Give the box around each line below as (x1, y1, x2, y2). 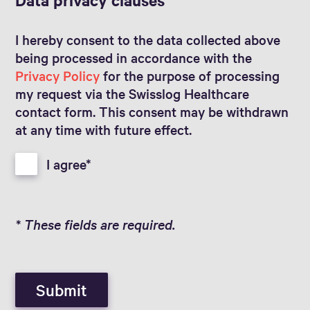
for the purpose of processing (100, 66, 280, 84)
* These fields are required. (15, 215, 176, 234)
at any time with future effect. (15, 120, 192, 138)
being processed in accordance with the (15, 48, 253, 66)
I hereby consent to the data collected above (15, 30, 281, 48)
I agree (46, 155, 86, 174)
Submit (36, 280, 88, 301)
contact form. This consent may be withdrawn (15, 102, 289, 120)
